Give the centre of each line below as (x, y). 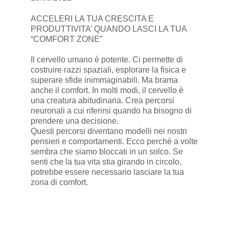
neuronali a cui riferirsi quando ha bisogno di (111, 111)
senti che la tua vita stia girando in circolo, (106, 162)
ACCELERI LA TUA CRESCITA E (92, 19)
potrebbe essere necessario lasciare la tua (107, 172)
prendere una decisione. (74, 121)
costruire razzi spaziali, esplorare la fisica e (108, 70)
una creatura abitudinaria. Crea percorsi (102, 101)
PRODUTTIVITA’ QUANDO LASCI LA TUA (108, 29)
